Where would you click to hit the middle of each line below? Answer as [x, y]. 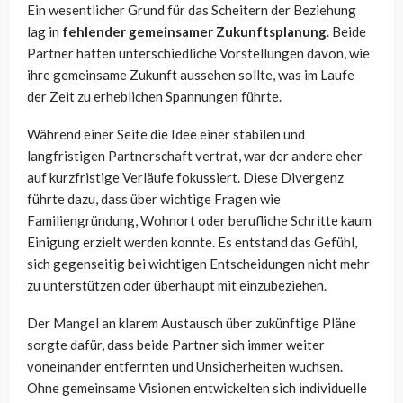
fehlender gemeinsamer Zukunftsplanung [194, 32]
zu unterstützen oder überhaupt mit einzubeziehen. [177, 286]
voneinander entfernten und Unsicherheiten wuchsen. [185, 367]
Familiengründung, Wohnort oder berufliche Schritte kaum [199, 221]
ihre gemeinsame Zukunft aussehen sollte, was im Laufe [191, 75]
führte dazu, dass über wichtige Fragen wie [154, 199]
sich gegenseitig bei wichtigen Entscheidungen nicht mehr [198, 264]
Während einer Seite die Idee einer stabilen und [166, 134]
